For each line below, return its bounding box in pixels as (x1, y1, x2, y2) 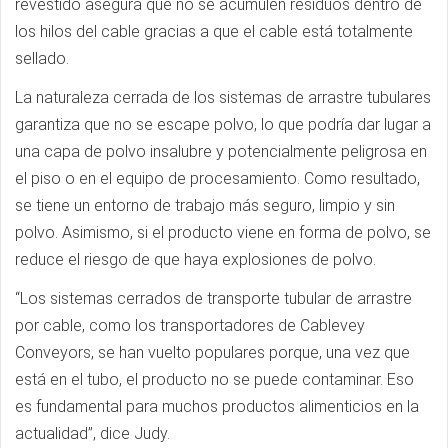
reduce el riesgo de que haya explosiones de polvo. (15, 250, 376, 269)
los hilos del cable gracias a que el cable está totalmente (15, 22, 413, 41)
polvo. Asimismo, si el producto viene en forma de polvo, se (15, 223, 431, 242)
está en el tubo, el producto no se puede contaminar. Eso (15, 370, 414, 389)
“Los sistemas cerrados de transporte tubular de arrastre (15, 289, 412, 308)
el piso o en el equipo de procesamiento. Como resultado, (15, 169, 420, 188)
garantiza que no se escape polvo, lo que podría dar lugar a (15, 115, 431, 134)
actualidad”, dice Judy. (15, 424, 170, 443)
